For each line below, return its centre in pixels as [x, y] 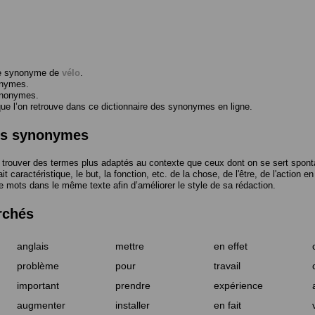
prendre [133, 285]
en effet [231, 246]
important [38, 285]
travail [227, 265]
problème [38, 265]
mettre [130, 246]
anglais [33, 246]
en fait [227, 305]
